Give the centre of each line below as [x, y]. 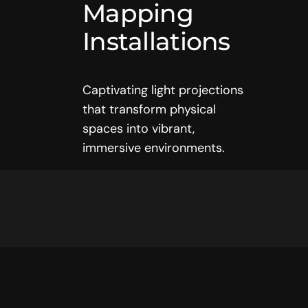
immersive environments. [154, 147]
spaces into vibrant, [139, 128]
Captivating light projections [163, 90]
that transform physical [150, 109]
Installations [156, 41]
